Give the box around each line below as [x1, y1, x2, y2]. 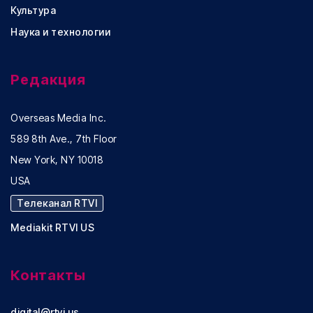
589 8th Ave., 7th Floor [10, 133, 117, 145]
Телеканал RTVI [17, 197, 97, 210]
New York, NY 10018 [10, 154, 103, 166]
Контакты [10, 267, 86, 284]
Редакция [10, 71, 86, 89]
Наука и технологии [10, 26, 110, 38]
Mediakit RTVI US [10, 221, 94, 234]
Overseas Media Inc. [10, 112, 107, 124]
